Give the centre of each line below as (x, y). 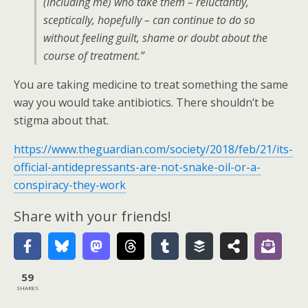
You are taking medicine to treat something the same (151, 85)
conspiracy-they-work (70, 185)
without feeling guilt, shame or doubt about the (155, 38)
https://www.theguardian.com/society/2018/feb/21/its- (153, 149)
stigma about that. (61, 120)
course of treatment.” (94, 56)
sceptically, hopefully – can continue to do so (149, 20)
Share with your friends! (92, 216)
